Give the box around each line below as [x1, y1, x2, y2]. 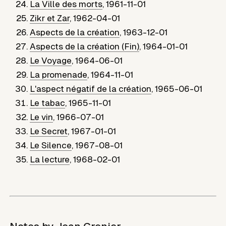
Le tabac [30, 97, 66, 108]
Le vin [30, 111, 53, 122]
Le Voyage [30, 55, 72, 66]
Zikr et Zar [30, 13, 70, 23]
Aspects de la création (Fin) [30, 41, 140, 51]
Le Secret [30, 126, 68, 136]
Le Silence [30, 140, 72, 150]
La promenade [30, 69, 88, 80]
